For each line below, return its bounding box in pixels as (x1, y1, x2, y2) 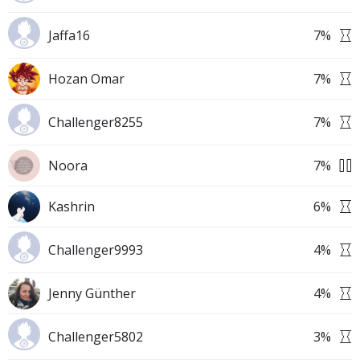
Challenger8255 (48, 113, 143, 131)
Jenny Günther (48, 284, 136, 302)
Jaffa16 (48, 27, 90, 44)
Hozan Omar (48, 70, 125, 88)
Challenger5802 (48, 328, 143, 346)
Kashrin (48, 198, 95, 215)
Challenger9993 (48, 241, 143, 259)
